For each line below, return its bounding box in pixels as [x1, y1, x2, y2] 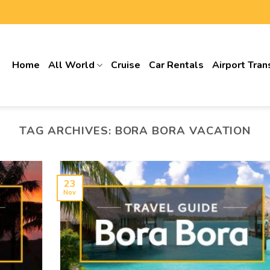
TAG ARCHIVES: [19, 123, 115, 138]
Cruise [111, 58, 141, 72]
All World [48, 58, 95, 72]
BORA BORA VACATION [115, 123, 251, 138]
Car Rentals [149, 58, 204, 72]
